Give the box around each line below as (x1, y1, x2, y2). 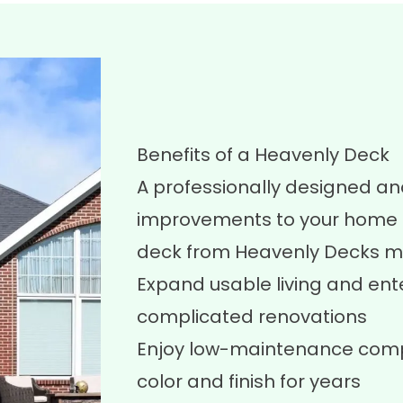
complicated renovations (137, 304, 367, 329)
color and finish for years (137, 369, 361, 394)
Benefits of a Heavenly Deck (137, 142, 390, 167)
